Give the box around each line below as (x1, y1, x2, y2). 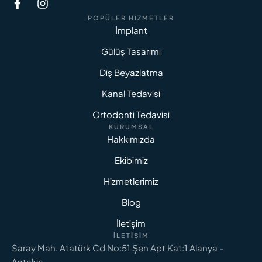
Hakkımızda (107, 133, 155, 144)
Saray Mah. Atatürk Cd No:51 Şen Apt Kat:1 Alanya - (12, 242, 223, 253)
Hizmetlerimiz (104, 175, 158, 187)
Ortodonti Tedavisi (92, 108, 170, 120)
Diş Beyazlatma (99, 66, 163, 78)
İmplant (115, 24, 147, 36)
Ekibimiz (114, 154, 148, 166)
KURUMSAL (108, 122, 154, 130)
